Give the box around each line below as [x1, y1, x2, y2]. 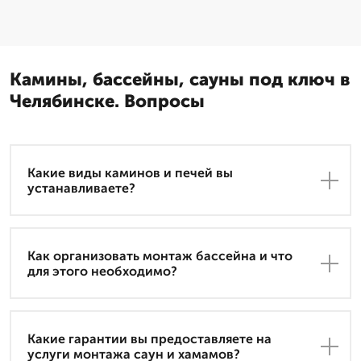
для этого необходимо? [27, 263, 177, 279]
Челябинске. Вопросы [10, 90, 205, 113]
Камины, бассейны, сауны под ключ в [10, 68, 350, 91]
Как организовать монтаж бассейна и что [27, 247, 293, 263]
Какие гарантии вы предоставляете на [27, 330, 272, 346]
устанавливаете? [27, 180, 135, 196]
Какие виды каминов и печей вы [27, 164, 233, 180]
